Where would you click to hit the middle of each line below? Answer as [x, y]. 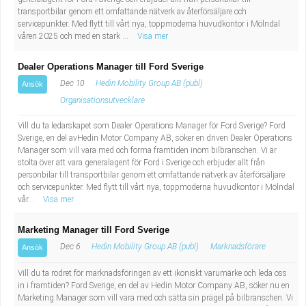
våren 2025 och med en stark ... [74, 36]
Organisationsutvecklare [102, 100]
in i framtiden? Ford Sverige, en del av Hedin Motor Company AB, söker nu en [154, 286]
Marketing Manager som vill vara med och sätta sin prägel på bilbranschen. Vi [155, 298]
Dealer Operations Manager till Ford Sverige [111, 67]
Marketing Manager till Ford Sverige [94, 230]
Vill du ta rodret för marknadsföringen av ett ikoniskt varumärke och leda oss [152, 273]
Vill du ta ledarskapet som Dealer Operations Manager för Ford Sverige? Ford [152, 126]
